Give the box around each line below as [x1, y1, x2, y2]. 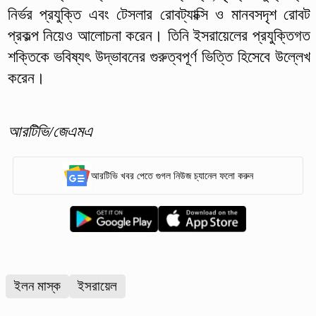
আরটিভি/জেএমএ [7, 123, 92, 141]
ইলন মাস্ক [14, 279, 61, 294]
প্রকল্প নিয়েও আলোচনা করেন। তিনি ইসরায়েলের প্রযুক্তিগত [7, 27, 310, 45]
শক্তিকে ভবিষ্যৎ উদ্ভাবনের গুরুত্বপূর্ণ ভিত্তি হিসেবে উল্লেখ [7, 48, 310, 66]
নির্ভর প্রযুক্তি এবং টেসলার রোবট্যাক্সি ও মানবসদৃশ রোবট [7, 6, 310, 24]
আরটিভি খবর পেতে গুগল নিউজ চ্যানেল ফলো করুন [91, 170, 253, 181]
